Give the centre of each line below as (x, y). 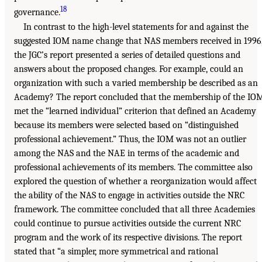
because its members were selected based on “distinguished (126, 125)
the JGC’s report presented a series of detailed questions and (127, 55)
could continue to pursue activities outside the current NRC (127, 223)
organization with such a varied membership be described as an (136, 83)
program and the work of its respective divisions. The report (128, 237)
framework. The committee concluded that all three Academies (135, 209)
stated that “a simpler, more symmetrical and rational (116, 251)
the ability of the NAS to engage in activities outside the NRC (129, 195)
